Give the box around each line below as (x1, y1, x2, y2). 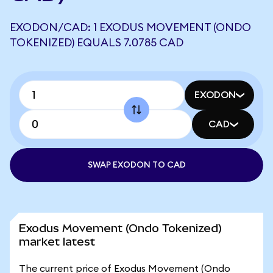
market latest (19, 235, 95, 248)
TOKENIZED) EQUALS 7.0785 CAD (10, 37, 183, 48)
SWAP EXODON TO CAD (87, 161, 186, 169)
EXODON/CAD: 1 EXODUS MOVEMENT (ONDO (10, 22, 251, 33)
